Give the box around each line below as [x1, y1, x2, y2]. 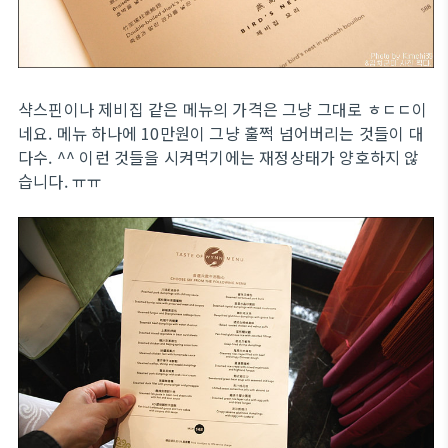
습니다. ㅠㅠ [18, 169, 103, 194]
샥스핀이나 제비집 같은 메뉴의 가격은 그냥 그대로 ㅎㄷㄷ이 [18, 97, 428, 122]
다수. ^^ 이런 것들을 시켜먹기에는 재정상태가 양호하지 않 [18, 145, 420, 170]
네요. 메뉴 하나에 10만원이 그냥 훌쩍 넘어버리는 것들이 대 [18, 121, 424, 146]
